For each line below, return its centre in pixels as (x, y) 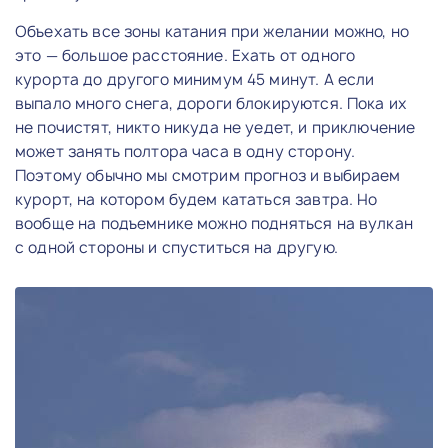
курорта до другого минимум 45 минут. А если (195, 79)
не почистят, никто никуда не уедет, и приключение (215, 127)
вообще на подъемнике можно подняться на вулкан (214, 223)
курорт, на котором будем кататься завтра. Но (196, 199)
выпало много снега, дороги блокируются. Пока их (211, 103)
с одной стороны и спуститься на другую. (176, 247)
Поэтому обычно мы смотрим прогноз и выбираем (208, 175)
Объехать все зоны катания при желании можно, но (212, 31)
